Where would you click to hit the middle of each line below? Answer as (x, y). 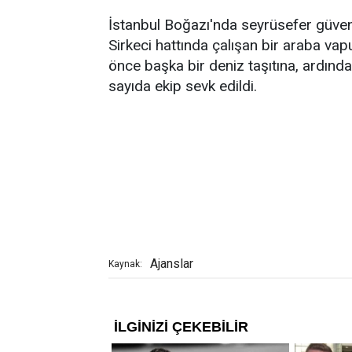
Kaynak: (125, 264)
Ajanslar (172, 263)
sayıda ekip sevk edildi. (183, 86)
